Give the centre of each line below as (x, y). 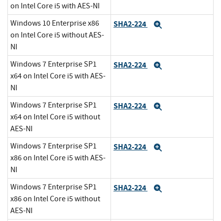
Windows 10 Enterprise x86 (55, 23)
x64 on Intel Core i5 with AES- (58, 76)
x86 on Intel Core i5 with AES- (58, 158)
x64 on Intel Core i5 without (55, 117)
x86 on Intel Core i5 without (55, 199)
